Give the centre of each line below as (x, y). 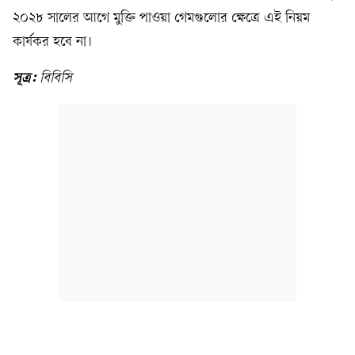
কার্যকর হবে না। (52, 43)
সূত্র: (26, 80)
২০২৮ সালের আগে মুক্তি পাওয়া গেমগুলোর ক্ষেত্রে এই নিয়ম (161, 19)
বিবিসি (55, 79)
